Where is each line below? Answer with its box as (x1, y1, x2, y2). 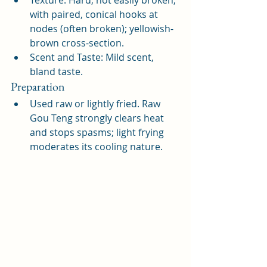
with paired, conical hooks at (30, 8, 160, 21)
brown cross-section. (30, 36, 124, 50)
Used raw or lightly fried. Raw (30, 97, 163, 111)
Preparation (11, 79, 65, 95)
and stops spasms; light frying (30, 126, 166, 139)
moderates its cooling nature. (30, 140, 163, 154)
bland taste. (30, 65, 83, 79)
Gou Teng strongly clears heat (30, 111, 166, 125)
